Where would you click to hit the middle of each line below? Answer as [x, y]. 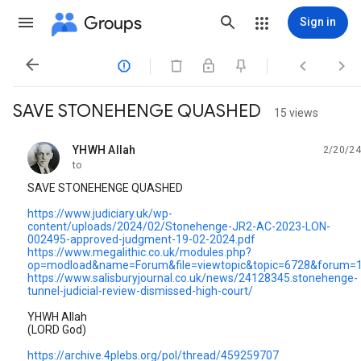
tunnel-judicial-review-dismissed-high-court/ [140, 291]
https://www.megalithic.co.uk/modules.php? [139, 252]
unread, [92, 156]
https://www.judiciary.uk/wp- [100, 214]
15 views [296, 113]
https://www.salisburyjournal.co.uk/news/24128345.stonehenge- [193, 278]
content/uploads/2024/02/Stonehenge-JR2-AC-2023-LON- [179, 226]
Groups [113, 23]
